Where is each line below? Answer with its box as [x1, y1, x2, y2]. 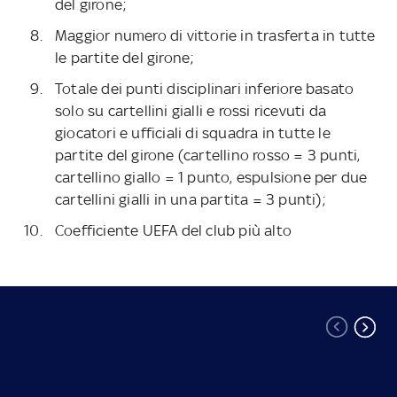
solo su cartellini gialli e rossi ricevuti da [55, 102, 326, 121]
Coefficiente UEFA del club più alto [55, 222, 292, 240]
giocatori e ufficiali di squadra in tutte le [55, 124, 331, 143]
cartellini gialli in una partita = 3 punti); [55, 191, 325, 209]
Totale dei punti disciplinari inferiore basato [55, 80, 354, 98]
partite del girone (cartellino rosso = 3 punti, [55, 146, 361, 165]
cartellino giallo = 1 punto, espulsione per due [55, 168, 368, 187]
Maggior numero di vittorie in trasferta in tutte [55, 27, 376, 45]
